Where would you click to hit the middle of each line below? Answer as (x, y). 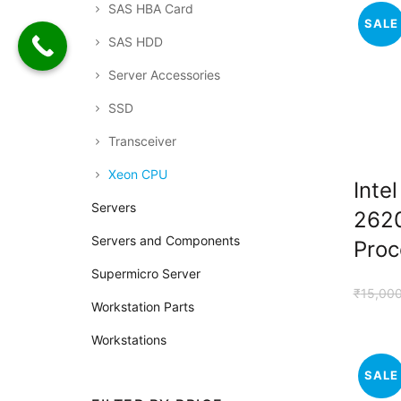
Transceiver (142, 141)
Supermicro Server (146, 273)
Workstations (129, 340)
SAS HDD (136, 42)
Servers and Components (166, 240)
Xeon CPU (138, 174)
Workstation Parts (143, 307)
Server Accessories (164, 75)
